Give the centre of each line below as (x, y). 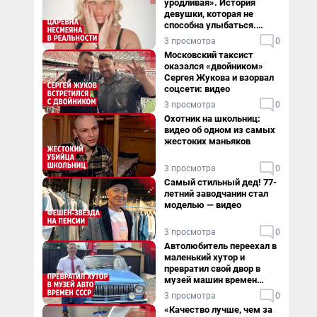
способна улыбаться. (210, 25)
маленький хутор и (204, 257)
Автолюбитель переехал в (220, 246)
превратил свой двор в (212, 269)
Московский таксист (209, 55)
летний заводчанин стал (216, 194)
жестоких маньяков (207, 141)
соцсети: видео (197, 89)
